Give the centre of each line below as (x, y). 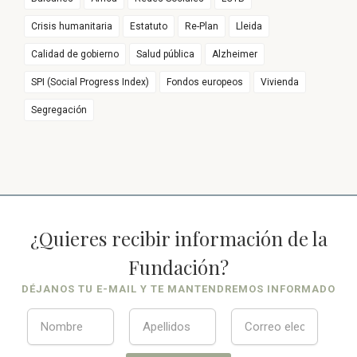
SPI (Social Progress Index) (90, 82)
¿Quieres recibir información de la (178, 239)
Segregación (59, 110)
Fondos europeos (205, 82)
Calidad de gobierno (75, 55)
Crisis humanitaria (72, 27)
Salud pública (165, 55)
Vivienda (280, 82)
